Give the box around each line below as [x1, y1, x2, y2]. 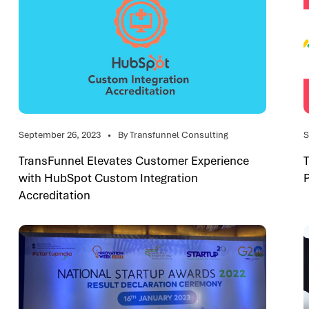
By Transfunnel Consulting [118, 129, 228, 141]
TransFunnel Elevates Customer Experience [19, 153, 249, 168]
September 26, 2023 [19, 129, 101, 141]
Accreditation [19, 188, 90, 203]
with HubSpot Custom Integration [19, 170, 198, 186]
